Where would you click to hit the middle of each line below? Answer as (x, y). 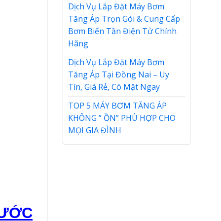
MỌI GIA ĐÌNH (95, 130)
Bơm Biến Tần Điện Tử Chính (122, 31)
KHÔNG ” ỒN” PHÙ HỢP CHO (122, 118)
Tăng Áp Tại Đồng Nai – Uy (119, 74)
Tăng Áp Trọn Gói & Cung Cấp (124, 19)
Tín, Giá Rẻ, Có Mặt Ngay (114, 87)
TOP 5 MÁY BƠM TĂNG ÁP (117, 106)
